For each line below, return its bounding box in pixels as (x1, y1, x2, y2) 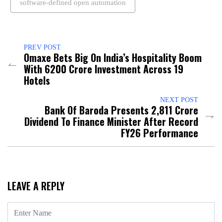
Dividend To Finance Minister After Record (24, 113, 198, 129)
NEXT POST (160, 96, 198, 104)
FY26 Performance (121, 125, 198, 140)
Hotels (24, 72, 50, 88)
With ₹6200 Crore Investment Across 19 (24, 61, 183, 76)
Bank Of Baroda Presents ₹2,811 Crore (45, 102, 198, 117)
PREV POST (24, 43, 61, 51)
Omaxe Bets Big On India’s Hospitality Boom (24, 50, 202, 65)
